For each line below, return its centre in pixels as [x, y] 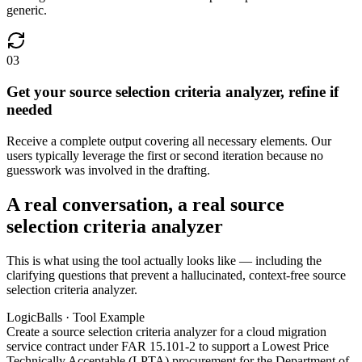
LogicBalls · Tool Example [76, 317]
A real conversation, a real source [145, 204]
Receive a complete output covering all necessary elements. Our [169, 141]
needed [29, 110]
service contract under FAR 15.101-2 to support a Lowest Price [168, 346]
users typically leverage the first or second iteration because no [165, 155]
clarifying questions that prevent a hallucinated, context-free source [176, 275]
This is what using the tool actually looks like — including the [164, 260]
